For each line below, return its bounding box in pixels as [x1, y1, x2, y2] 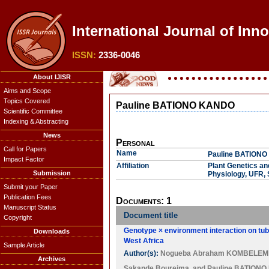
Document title [124, 211, 178, 220]
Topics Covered [4, 97, 50, 104]
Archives [38, 255, 65, 262]
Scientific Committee [4, 107, 62, 115]
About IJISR [32, 73, 71, 80]
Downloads [34, 228, 70, 235]
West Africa [124, 237, 164, 245]
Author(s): [124, 249, 160, 258]
